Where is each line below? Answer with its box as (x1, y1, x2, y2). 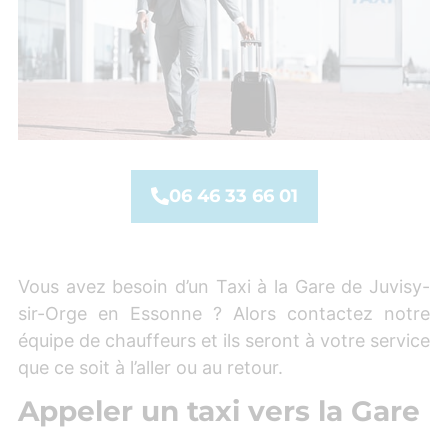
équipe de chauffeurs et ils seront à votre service (18, 329, 430, 351)
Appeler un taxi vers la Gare (18, 394, 420, 429)
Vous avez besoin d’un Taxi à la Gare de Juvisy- (18, 275, 430, 297)
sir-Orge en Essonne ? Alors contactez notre (18, 302, 430, 324)
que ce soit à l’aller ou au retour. (18, 356, 283, 378)
